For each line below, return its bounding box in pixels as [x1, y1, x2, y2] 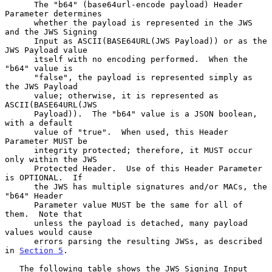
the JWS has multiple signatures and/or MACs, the [5, 182, 34, 191]
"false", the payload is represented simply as [5, 72, 34, 82]
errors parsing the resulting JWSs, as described [5, 236, 34, 246]
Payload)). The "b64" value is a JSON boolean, [5, 109, 34, 118]
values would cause [5, 227, 92, 237]
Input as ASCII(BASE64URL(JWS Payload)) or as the [5, 36, 34, 46]
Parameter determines [5, 8, 102, 18]
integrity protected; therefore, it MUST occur [5, 145, 34, 155]
